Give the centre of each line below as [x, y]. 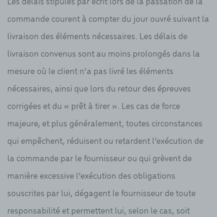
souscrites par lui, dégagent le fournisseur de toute [101, 193]
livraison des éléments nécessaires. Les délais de [97, 36]
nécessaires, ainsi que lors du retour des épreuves [99, 88]
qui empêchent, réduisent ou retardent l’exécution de [105, 140]
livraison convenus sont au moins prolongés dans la [104, 53]
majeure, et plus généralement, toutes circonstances [105, 123]
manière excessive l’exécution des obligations [91, 175]
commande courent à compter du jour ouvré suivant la [108, 18]
